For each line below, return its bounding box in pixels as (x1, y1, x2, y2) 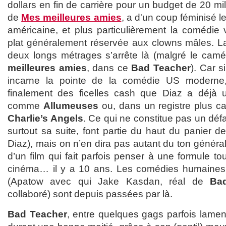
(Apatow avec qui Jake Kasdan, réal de (8, 176, 210, 187)
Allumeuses (43, 100, 98, 111)
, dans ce (86, 63, 132, 74)
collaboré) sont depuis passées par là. (8, 189, 173, 200)
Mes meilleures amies (21, 12, 122, 23)
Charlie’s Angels (8, 113, 83, 124)
